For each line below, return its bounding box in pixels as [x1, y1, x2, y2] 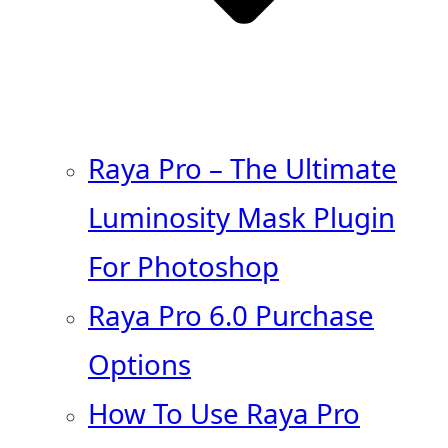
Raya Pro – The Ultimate [88, 149, 397, 187]
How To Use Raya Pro [88, 394, 360, 432]
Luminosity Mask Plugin [88, 198, 395, 236]
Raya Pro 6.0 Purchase [88, 296, 374, 334]
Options [88, 345, 191, 383]
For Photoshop [88, 247, 279, 285]
